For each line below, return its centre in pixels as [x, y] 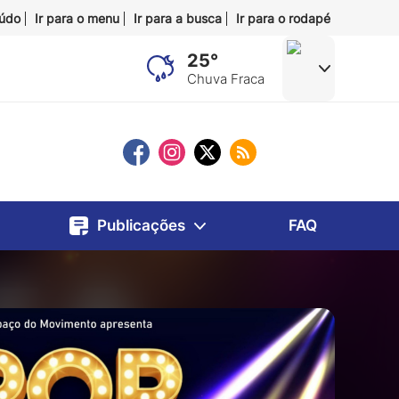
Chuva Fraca [226, 79]
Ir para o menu [77, 18]
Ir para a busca [177, 18]
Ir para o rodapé [283, 18]
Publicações [141, 226]
